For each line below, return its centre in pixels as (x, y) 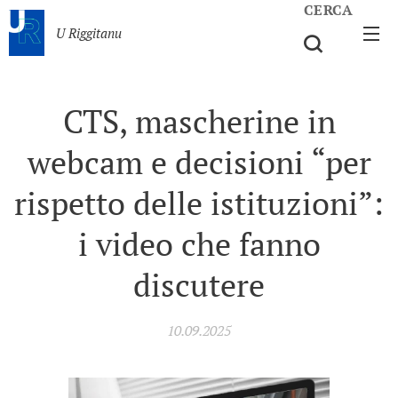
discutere (199, 285)
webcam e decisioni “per (199, 162)
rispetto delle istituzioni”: (199, 203)
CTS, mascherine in (199, 121)
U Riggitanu (89, 33)
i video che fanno (199, 244)
